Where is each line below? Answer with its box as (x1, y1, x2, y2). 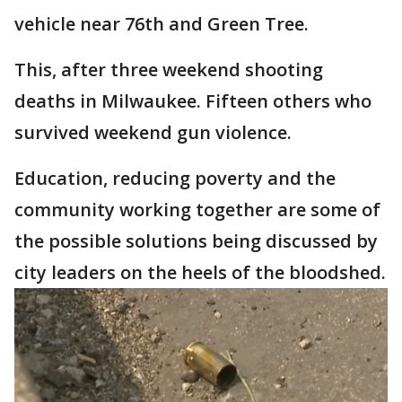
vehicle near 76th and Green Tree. (14, 12, 309, 36)
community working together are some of (14, 197, 380, 222)
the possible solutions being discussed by (14, 229, 378, 253)
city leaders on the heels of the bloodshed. (14, 260, 386, 284)
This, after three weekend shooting (14, 57, 323, 82)
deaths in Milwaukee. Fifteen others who (14, 89, 371, 113)
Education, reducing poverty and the (14, 166, 336, 190)
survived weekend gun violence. (14, 120, 292, 144)
